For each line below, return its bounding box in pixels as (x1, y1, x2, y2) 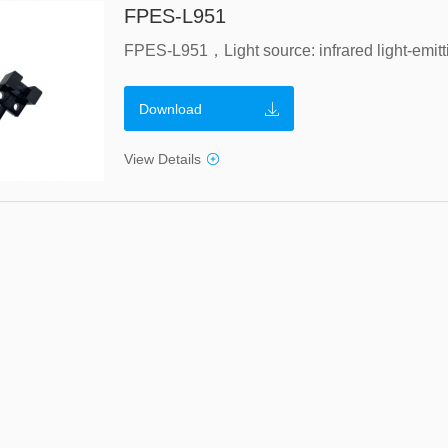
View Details (124, 151, 201, 167)
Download (139, 100, 202, 117)
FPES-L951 (124, 5, 226, 27)
